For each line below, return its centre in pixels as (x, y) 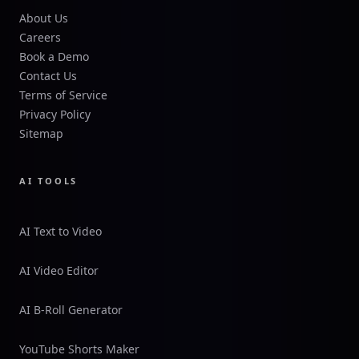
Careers (40, 38)
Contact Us (48, 76)
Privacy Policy (55, 115)
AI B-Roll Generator (71, 310)
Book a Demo (54, 57)
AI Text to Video (61, 232)
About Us (44, 18)
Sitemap (41, 134)
